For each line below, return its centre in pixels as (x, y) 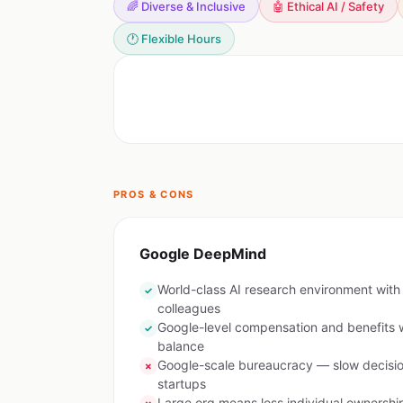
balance (181, 346)
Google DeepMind (203, 254)
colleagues (189, 308)
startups (182, 384)
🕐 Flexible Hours (174, 39)
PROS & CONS (154, 194)
